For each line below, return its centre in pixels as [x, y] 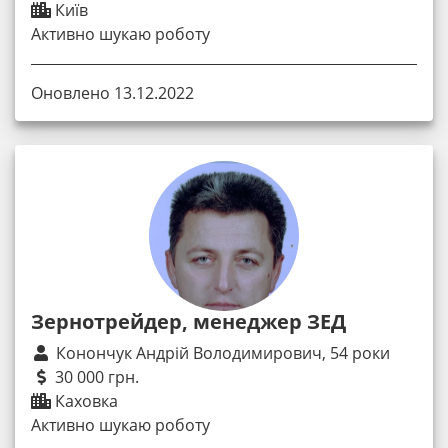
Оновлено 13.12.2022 [112, 93]
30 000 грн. [95, 377]
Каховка [84, 401]
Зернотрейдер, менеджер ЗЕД [188, 322]
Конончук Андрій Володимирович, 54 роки [223, 353]
